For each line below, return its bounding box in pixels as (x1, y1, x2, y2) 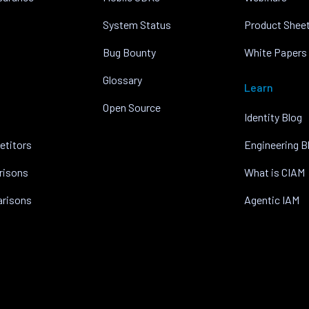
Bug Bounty (102, 46, 156, 59)
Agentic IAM (244, 193, 300, 206)
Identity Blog (244, 110, 303, 123)
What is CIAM (244, 166, 306, 179)
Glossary (102, 73, 142, 86)
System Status (102, 18, 171, 31)
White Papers (244, 46, 308, 59)
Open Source (102, 101, 161, 114)
